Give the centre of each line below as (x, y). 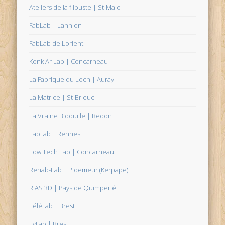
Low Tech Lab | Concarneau (72, 152)
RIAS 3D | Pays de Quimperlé (73, 188)
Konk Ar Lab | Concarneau (69, 62)
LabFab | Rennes (55, 134)
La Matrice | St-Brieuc (62, 98)
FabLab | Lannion (56, 25)
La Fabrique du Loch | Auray (72, 80)
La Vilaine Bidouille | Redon (71, 116)
